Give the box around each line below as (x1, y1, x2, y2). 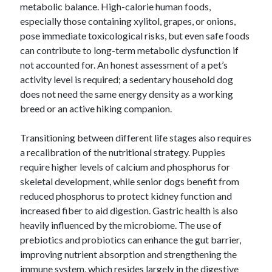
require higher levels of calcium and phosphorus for (20, 161, 231, 172)
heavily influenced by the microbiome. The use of (20, 219, 222, 231)
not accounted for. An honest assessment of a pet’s (20, 59, 228, 70)
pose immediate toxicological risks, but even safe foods (20, 30, 250, 41)
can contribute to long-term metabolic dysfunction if (20, 44, 239, 56)
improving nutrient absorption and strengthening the (20, 248, 237, 260)
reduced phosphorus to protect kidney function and (20, 190, 233, 202)
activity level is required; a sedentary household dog (20, 73, 234, 85)
